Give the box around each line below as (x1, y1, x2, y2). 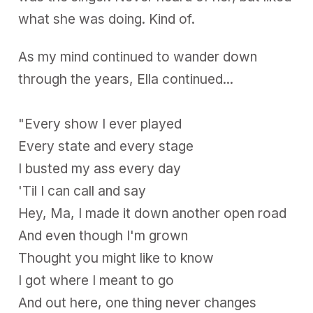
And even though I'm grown (18, 227, 189, 244)
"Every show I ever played (18, 115, 182, 132)
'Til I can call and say (18, 182, 147, 199)
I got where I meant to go (18, 272, 175, 289)
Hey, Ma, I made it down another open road (18, 205, 287, 221)
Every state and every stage (18, 138, 194, 154)
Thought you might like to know (18, 249, 214, 266)
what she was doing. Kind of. (18, 10, 196, 27)
